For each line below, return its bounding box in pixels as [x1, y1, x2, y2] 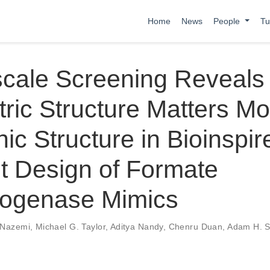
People [213, 16, 240, 26]
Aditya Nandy [110, 222, 163, 231]
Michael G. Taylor [35, 222, 105, 231]
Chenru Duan [168, 222, 223, 231]
